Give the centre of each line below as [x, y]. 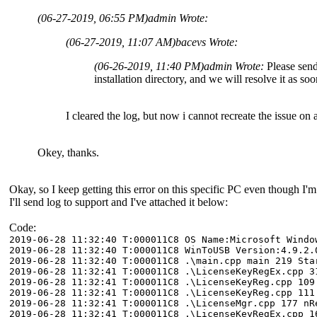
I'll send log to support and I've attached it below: [119, 202]
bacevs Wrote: [207, 42]
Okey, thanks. [68, 152]
